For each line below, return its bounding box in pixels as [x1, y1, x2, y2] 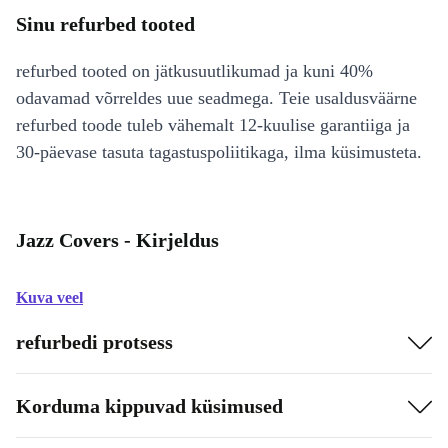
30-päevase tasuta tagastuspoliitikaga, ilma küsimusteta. [16, 142, 422, 162]
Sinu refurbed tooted [16, 13, 195, 35]
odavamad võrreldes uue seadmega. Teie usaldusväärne [16, 88, 417, 108]
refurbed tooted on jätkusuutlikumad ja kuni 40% [16, 61, 373, 81]
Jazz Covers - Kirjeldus [16, 229, 219, 251]
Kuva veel [16, 289, 83, 306]
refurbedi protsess [16, 330, 173, 353]
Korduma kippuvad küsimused [16, 394, 283, 417]
